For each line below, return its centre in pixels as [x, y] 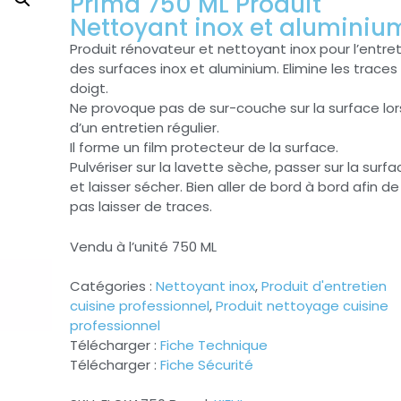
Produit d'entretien [324, 286]
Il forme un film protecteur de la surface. [204, 148]
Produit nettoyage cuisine [302, 306]
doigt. [89, 89]
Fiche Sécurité [207, 365]
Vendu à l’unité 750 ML [143, 246]
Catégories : [113, 286]
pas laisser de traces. [141, 207]
